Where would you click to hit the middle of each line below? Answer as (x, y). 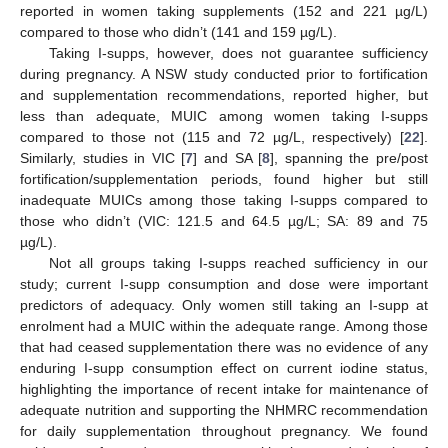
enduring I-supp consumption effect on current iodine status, (224, 368)
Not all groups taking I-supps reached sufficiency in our (238, 263)
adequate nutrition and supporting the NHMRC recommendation (224, 410)
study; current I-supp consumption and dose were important (224, 284)
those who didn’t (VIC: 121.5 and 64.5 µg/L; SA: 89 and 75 (224, 221)
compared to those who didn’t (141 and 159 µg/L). (178, 32)
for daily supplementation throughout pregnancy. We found (224, 431)
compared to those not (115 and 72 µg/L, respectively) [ (212, 137)
